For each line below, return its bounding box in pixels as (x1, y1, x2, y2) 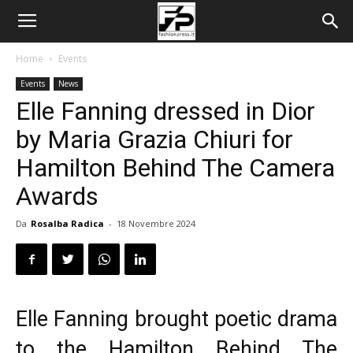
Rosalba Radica (31, 217, 104, 229)
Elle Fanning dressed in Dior (16, 96, 315, 126)
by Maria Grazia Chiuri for (16, 124, 293, 154)
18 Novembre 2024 (117, 217, 195, 229)
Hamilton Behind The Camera (16, 153, 335, 183)
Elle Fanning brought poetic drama (16, 307, 337, 332)
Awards (16, 181, 98, 211)
